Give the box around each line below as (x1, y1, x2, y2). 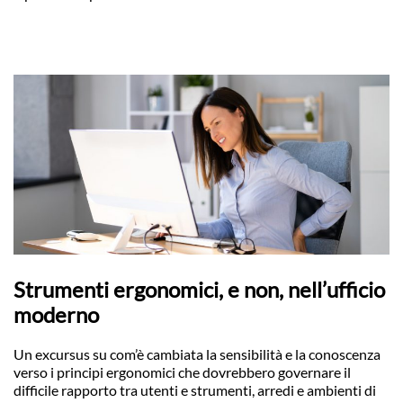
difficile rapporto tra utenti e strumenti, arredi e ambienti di (13, 381, 376, 399)
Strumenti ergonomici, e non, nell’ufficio (13, 276, 385, 302)
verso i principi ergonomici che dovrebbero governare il (13, 363, 351, 381)
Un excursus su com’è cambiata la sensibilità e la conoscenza (13, 345, 381, 363)
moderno (13, 301, 99, 327)
